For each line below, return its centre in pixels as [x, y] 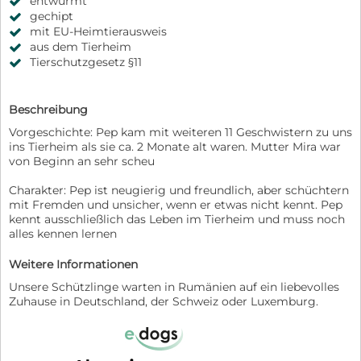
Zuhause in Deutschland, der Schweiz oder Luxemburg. [164, 301]
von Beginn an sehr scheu [82, 161]
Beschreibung [48, 109]
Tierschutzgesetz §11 [86, 62]
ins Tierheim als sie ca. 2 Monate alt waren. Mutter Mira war [175, 146]
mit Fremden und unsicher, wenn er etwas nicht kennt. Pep [176, 204]
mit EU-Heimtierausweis [98, 32]
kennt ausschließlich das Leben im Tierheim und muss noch [177, 219]
